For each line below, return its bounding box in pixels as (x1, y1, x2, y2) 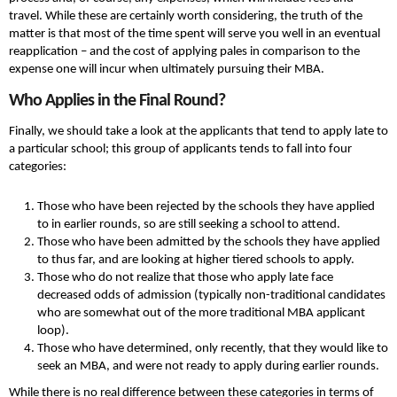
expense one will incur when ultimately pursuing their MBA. (9, 63, 324, 77)
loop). (37, 324, 69, 339)
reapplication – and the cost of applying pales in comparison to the (9, 45, 360, 59)
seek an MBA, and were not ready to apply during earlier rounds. (37, 360, 379, 374)
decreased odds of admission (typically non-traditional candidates (37, 289, 385, 303)
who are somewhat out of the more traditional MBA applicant (37, 307, 365, 321)
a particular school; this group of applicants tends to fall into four (9, 143, 352, 157)
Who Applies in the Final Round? (9, 92, 225, 111)
